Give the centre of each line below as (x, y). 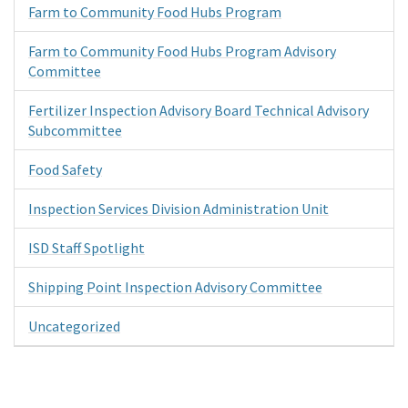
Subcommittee (75, 130)
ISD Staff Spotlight (87, 247)
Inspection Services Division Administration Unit (178, 208)
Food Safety (65, 169)
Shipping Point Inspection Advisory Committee (175, 286)
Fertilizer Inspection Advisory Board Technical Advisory (199, 110)
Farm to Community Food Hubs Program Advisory (182, 51)
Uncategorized (74, 326)
